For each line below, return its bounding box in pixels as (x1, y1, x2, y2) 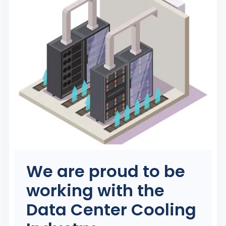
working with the (26, 179, 164, 202)
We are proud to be (26, 160, 185, 183)
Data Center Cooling (26, 198, 196, 221)
